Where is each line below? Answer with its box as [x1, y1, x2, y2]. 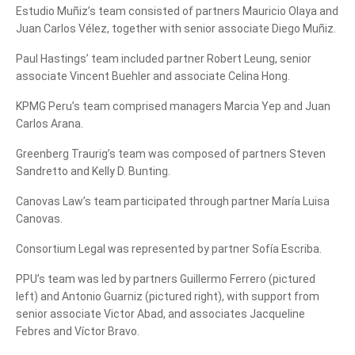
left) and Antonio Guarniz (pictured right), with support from [16, 289, 319, 303]
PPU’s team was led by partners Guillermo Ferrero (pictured [16, 272, 315, 285]
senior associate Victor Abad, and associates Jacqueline [16, 307, 305, 320]
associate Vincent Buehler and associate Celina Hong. [16, 69, 290, 82]
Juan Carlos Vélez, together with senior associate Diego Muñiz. [16, 21, 336, 35]
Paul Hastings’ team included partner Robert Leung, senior [16, 52, 311, 65]
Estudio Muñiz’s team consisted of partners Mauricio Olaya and [16, 4, 338, 17]
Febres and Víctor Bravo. [16, 324, 139, 338]
